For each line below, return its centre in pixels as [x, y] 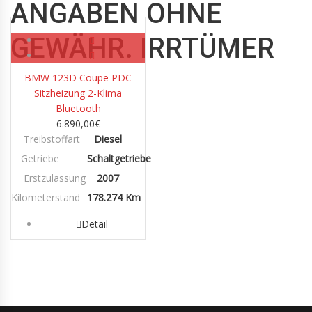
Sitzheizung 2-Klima [78, 93]
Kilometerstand [46, 198]
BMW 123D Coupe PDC [78, 78]
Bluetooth [78, 109]
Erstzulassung [55, 178]
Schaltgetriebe [119, 159]
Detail [95, 224]
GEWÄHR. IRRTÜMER [142, 49]
